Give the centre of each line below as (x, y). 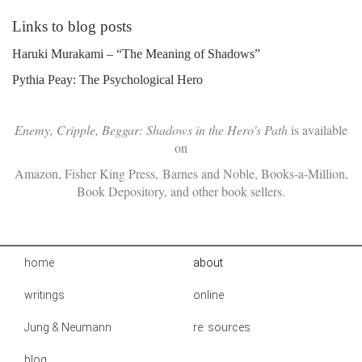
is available (318, 129)
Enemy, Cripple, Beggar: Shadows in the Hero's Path (151, 129)
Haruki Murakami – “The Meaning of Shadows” (136, 53)
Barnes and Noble (208, 173)
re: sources (222, 327)
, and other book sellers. (225, 191)
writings (44, 295)
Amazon (36, 173)
